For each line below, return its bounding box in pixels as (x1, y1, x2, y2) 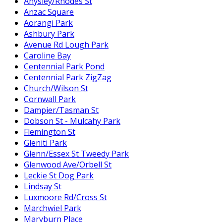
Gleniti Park (24, 137, 67, 149)
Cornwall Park (24, 94, 76, 105)
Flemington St (24, 126, 75, 138)
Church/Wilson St (24, 83, 88, 94)
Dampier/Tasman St (24, 105, 99, 116)
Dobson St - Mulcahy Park (24, 115, 120, 127)
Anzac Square (24, 6, 74, 18)
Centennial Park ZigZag (24, 72, 111, 83)
